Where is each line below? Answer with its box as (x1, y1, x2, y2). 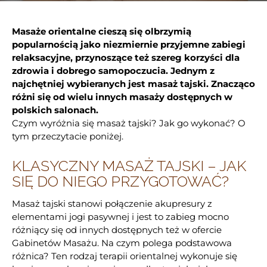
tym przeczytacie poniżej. (12, 131, 123, 142)
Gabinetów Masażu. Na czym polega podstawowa (12, 237, 232, 249)
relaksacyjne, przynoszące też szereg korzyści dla (12, 52, 240, 64)
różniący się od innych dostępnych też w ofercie (12, 224, 222, 236)
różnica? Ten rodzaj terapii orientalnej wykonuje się (12, 250, 237, 262)
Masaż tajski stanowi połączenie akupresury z (12, 198, 212, 210)
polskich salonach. (12, 104, 98, 116)
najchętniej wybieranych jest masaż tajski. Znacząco (12, 78, 255, 90)
